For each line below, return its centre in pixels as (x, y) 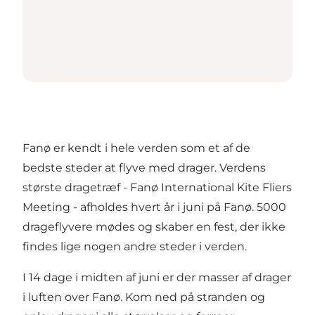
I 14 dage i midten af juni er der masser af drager (157, 278)
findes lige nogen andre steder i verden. (135, 247)
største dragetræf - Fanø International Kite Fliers (157, 188)
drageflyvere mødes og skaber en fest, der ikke (154, 227)
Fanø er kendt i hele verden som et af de (136, 148)
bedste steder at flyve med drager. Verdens (144, 168)
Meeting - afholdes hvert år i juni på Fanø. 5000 (154, 207)
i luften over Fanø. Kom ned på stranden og (144, 297)
